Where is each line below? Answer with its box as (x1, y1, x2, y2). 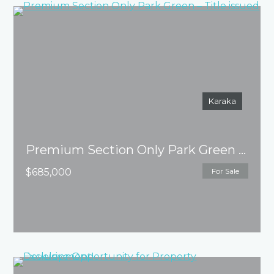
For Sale (211, 166, 239, 176)
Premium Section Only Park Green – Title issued (239, 143, 246, 158)
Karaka (208, 96, 236, 106)
